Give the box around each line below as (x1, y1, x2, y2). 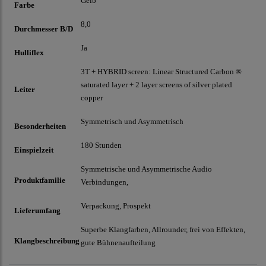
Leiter (14, 85, 35, 94)
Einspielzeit (14, 145, 53, 155)
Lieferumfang (14, 206, 61, 216)
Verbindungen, (81, 178, 128, 187)
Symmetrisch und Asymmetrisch (81, 117, 183, 126)
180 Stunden (81, 141, 122, 150)
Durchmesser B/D (14, 24, 73, 34)
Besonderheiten (14, 122, 66, 131)
